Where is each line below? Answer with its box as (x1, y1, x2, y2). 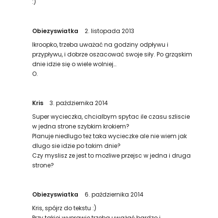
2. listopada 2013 (85, 27, 135, 35)
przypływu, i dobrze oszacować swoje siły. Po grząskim (32, 50, 193, 58)
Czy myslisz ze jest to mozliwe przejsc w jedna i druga (32, 151, 191, 160)
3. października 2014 (50, 99, 109, 107)
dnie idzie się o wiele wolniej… (32, 60, 117, 68)
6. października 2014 (85, 190, 144, 199)
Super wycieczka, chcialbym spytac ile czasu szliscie (32, 112, 190, 121)
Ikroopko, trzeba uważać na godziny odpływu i (32, 40, 169, 49)
